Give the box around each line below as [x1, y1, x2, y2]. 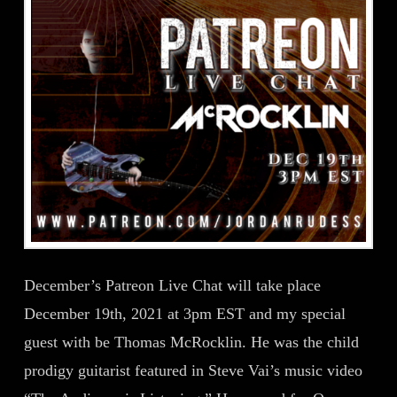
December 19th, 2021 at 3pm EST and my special [23, 304, 346, 323]
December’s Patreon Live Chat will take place [23, 276, 321, 294]
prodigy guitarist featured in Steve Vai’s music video [23, 361, 362, 379]
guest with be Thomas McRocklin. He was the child [23, 332, 359, 351]
